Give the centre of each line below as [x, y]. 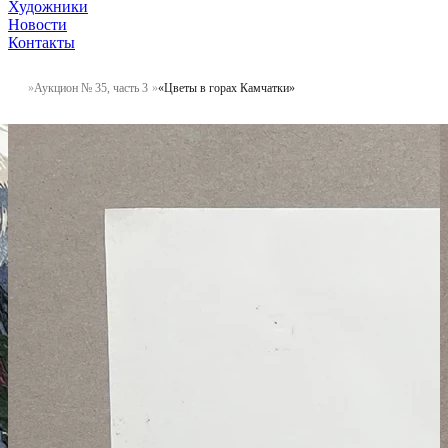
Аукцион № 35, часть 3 [91, 87]
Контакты [41, 42]
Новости [37, 24]
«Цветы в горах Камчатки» [226, 87]
